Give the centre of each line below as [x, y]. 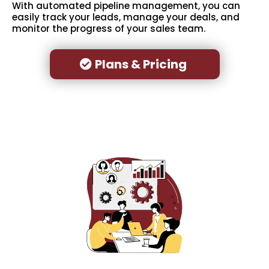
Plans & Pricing [141, 65]
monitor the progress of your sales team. [109, 29]
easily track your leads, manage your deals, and [126, 17]
